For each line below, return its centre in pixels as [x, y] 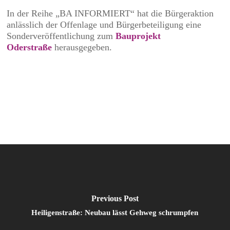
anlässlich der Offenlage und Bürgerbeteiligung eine [104, 25]
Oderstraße [30, 47]
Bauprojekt [138, 36]
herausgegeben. [82, 47]
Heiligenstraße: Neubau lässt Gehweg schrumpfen [115, 212]
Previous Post [115, 198]
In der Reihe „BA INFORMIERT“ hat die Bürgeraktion [110, 13]
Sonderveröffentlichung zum [61, 36]
